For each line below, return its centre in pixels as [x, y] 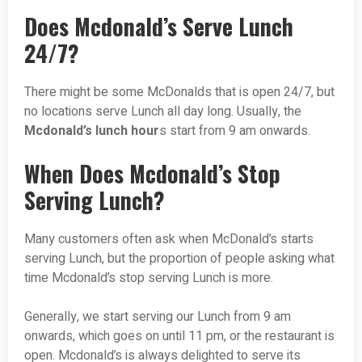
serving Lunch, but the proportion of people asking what [179, 259]
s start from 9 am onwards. [235, 131]
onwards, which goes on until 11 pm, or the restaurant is [179, 337]
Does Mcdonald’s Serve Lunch [159, 27]
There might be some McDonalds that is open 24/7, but [179, 93]
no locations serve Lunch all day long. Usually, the [163, 112]
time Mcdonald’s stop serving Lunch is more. [149, 278]
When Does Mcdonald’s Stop [152, 174]
